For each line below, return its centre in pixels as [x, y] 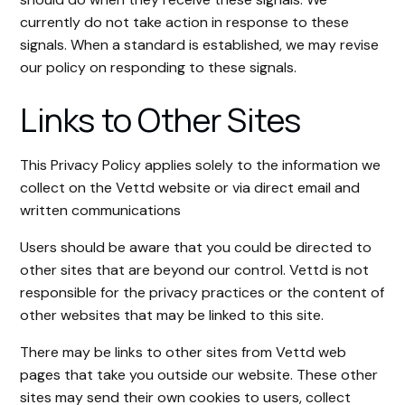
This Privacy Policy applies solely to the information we [201, 165]
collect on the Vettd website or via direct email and [190, 188]
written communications [101, 210]
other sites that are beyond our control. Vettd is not [195, 270]
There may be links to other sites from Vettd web [184, 352]
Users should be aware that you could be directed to [196, 247]
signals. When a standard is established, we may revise [200, 45]
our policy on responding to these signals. [159, 67]
